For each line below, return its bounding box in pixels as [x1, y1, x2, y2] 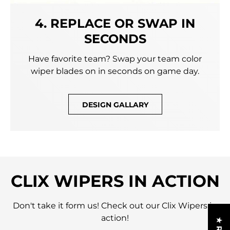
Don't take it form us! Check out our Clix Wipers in [13, 201, 217, 211]
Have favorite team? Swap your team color [28, 53, 202, 64]
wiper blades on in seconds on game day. [31, 66, 199, 76]
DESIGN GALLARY [82, 100, 148, 109]
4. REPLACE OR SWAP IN [35, 15, 195, 31]
